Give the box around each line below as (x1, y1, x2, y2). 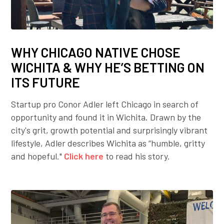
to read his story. (103, 150, 170, 162)
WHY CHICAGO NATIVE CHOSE (11, 44, 181, 60)
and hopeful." (11, 150, 64, 162)
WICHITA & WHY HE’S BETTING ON (11, 59, 205, 75)
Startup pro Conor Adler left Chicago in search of (11, 98, 199, 110)
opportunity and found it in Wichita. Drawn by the (11, 111, 201, 123)
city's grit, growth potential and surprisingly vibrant (11, 124, 208, 136)
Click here (64, 150, 104, 162)
